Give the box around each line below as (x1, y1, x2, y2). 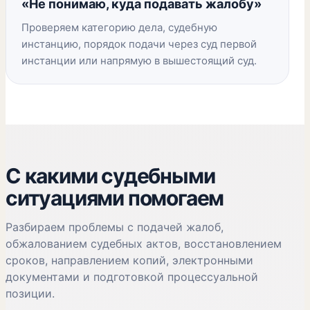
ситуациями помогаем (6, 185, 224, 210)
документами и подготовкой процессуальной (6, 270, 258, 284)
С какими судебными (6, 163, 215, 188)
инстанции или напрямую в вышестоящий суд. (21, 54, 257, 67)
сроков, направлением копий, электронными (6, 253, 253, 267)
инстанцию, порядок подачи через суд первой (21, 37, 257, 51)
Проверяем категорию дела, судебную (21, 21, 217, 34)
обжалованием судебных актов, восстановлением (6, 237, 282, 250)
